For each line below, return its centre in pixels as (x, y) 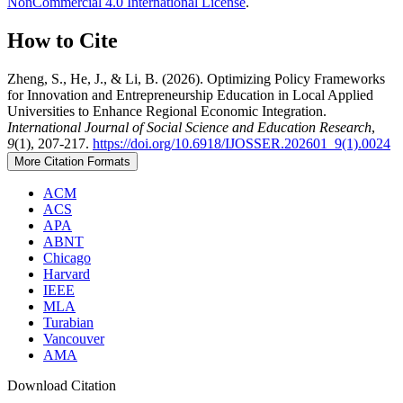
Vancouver (74, 338)
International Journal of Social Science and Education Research (189, 127)
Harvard (67, 273)
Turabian (68, 322)
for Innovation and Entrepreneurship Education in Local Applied (190, 94)
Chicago (67, 257)
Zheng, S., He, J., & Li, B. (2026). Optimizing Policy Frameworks (196, 78)
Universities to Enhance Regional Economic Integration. (167, 111)
